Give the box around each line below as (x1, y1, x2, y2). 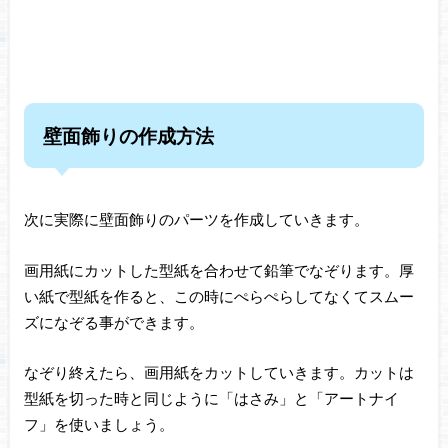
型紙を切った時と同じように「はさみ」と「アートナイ (23, 389, 399, 408)
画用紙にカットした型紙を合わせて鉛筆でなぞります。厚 (23, 260, 414, 279)
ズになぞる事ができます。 (23, 312, 204, 331)
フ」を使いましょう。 (23, 415, 174, 434)
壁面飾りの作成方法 (42, 123, 214, 147)
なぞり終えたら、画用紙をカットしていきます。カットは (23, 363, 414, 382)
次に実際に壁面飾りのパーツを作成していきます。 (23, 210, 369, 229)
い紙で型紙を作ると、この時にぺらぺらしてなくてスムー (23, 286, 414, 305)
